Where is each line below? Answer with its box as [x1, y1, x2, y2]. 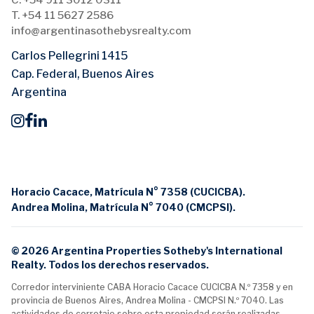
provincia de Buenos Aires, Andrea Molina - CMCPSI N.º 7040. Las [11, 295, 284, 306]
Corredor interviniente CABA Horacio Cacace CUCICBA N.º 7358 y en [11, 282, 293, 293]
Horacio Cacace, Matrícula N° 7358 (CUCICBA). [11, 186, 245, 198]
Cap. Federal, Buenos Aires [11, 67, 154, 81]
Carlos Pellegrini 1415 [11, 49, 128, 63]
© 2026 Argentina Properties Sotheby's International [11, 245, 282, 257]
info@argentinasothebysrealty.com [11, 25, 191, 38]
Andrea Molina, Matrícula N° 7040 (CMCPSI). [11, 201, 235, 214]
